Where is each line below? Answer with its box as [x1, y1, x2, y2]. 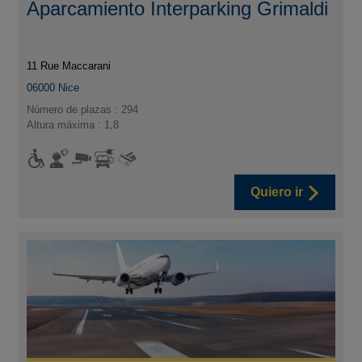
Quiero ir [250, 185, 303, 200]
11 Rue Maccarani [27, 60, 112, 73]
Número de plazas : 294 [27, 103, 139, 116]
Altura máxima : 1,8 [27, 119, 120, 132]
